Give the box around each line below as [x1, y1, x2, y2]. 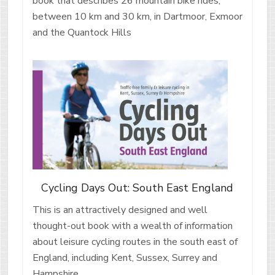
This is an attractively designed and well [32, 203, 207, 217]
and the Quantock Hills [32, 25, 131, 39]
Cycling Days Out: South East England [41, 180, 234, 196]
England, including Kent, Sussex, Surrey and [32, 251, 217, 265]
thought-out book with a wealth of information [32, 219, 233, 233]
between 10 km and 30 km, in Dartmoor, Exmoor [32, 9, 242, 23]
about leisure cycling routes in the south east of [32, 235, 238, 249]
